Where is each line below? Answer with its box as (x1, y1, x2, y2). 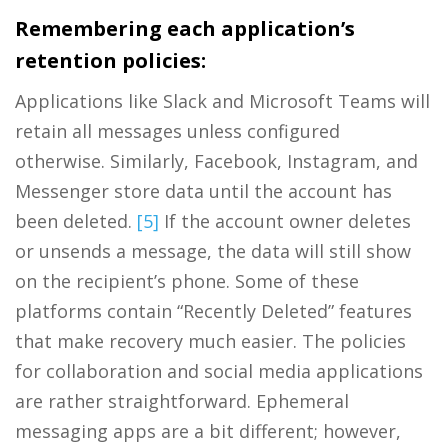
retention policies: (15, 46, 206, 74)
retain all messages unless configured (15, 118, 340, 143)
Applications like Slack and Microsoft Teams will (15, 88, 430, 113)
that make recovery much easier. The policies (15, 328, 406, 353)
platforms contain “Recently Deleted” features (15, 298, 412, 323)
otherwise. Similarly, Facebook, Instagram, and (15, 148, 418, 173)
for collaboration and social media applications (15, 358, 423, 383)
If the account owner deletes (159, 208, 411, 233)
